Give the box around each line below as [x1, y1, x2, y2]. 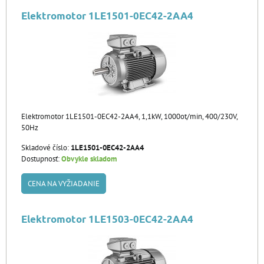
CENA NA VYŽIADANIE [28, 179, 100, 189]
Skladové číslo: [21, 143, 71, 153]
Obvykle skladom [61, 154, 117, 164]
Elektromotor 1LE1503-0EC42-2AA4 [21, 213, 193, 225]
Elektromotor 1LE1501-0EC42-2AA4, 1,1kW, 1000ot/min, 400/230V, [21, 111, 237, 121]
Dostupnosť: [21, 154, 61, 164]
